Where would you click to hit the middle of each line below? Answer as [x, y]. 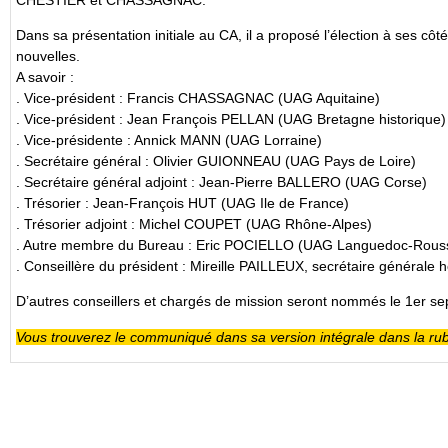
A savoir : [47, 76]
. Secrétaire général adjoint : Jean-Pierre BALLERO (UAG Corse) [221, 181]
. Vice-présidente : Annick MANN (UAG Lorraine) [169, 139]
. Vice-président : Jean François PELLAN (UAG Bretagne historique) [231, 118]
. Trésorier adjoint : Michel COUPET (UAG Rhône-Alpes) [194, 223]
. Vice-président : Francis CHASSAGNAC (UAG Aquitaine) [198, 97]
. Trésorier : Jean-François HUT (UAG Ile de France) [182, 202]
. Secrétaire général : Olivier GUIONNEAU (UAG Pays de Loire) [216, 160]
